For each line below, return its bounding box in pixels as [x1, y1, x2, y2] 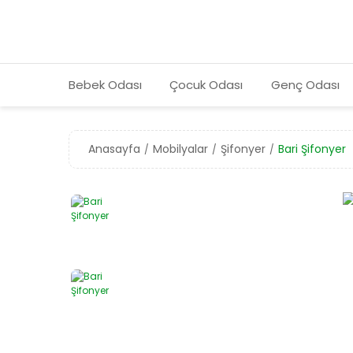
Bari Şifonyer [278, 141, 346, 157]
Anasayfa [88, 141, 140, 157]
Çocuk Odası [169, 76, 243, 93]
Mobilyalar [153, 141, 208, 157]
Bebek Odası [69, 76, 142, 93]
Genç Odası [270, 76, 340, 93]
